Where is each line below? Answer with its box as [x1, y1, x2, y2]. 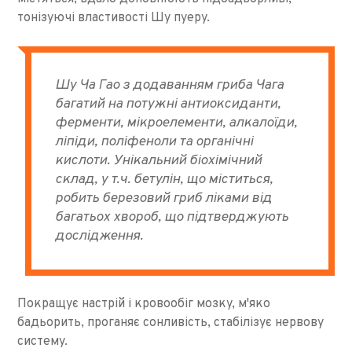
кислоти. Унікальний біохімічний [55, 151, 262, 170]
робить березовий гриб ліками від [55, 189, 273, 207]
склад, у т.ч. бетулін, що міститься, [55, 170, 273, 189]
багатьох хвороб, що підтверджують [55, 207, 289, 226]
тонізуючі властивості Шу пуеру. [17, 9, 211, 26]
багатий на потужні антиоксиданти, [55, 94, 281, 113]
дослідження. [55, 226, 144, 245]
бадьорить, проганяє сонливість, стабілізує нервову [17, 314, 324, 331]
